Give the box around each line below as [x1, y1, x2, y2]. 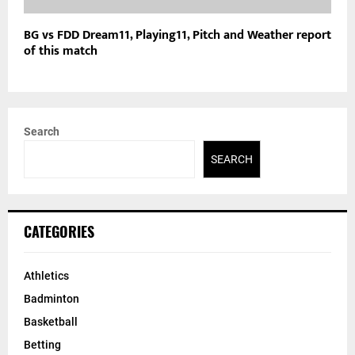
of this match [24, 40, 97, 62]
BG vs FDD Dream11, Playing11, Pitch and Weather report [24, 24, 331, 46]
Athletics [24, 269, 69, 283]
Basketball [24, 315, 78, 329]
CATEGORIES [24, 221, 94, 242]
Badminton [24, 292, 79, 306]
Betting [24, 338, 61, 352]
